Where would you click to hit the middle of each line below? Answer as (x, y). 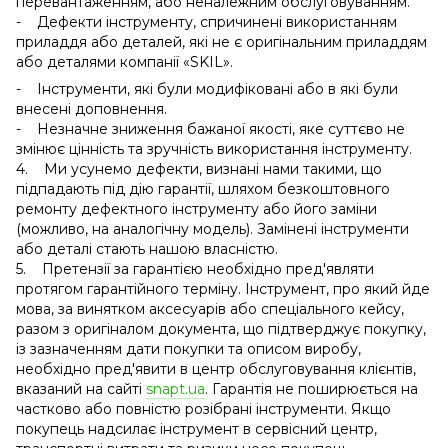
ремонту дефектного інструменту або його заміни (196, 208)
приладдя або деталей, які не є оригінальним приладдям (221, 41)
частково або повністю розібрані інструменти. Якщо (203, 408)
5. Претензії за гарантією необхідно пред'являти (195, 268)
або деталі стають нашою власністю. (147, 248)
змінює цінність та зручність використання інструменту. (214, 148)
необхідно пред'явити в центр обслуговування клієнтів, (216, 368)
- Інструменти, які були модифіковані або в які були (207, 88)
